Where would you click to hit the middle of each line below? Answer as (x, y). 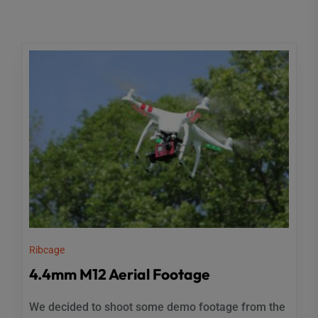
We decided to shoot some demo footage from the (157, 307)
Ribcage (47, 250)
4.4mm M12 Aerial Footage (120, 274)
